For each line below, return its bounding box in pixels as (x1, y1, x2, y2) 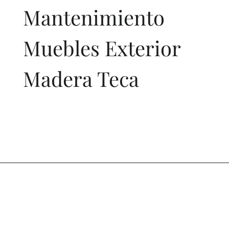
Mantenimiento (22, 3, 165, 31)
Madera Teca (22, 64, 139, 92)
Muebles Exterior (22, 34, 180, 61)
